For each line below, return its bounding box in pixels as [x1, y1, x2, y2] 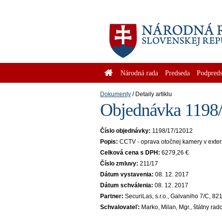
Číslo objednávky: [100, 127, 151, 134]
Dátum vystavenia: [100, 171, 154, 178]
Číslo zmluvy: [100, 160, 138, 167]
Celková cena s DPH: [100, 149, 160, 156]
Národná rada [120, 69, 158, 77]
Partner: [100, 193, 123, 200]
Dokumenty [100, 91, 131, 98]
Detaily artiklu [135, 91, 172, 98]
